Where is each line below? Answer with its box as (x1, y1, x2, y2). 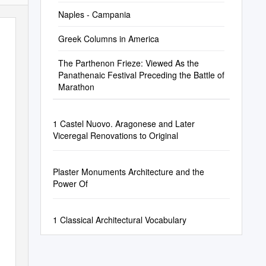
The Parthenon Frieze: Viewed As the (58, 57, 199, 69)
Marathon (58, 81, 94, 93)
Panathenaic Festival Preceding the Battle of (58, 69, 224, 81)
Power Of (52, 178, 88, 189)
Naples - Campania (58, 8, 131, 20)
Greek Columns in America (58, 33, 159, 45)
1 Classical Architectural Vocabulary (52, 214, 186, 226)
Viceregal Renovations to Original (52, 129, 178, 141)
